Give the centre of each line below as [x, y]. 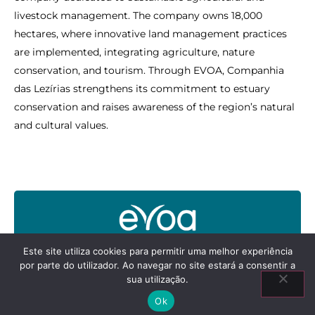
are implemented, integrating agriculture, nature [134, 52]
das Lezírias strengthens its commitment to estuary [142, 89]
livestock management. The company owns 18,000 [138, 15]
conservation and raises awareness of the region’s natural [154, 107]
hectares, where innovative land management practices [150, 34]
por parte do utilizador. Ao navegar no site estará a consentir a [157, 265]
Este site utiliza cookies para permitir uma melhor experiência [157, 251]
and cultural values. [61, 125]
